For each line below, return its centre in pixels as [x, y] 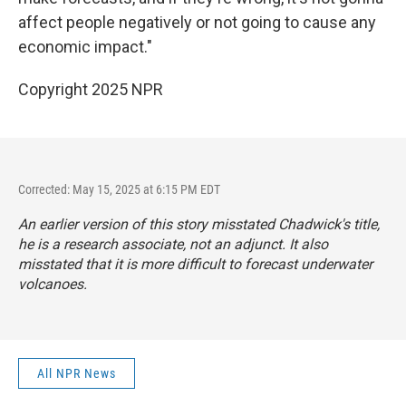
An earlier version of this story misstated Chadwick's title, [199, 224]
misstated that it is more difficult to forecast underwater [195, 264]
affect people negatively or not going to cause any [197, 22]
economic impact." [85, 47]
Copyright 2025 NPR [91, 89]
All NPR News [77, 373]
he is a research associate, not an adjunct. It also [173, 244]
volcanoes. [53, 284]
